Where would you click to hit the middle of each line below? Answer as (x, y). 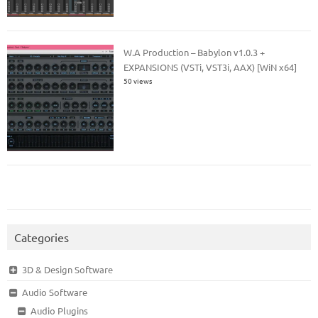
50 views (138, 81)
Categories (42, 237)
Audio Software (54, 292)
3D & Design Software (67, 270)
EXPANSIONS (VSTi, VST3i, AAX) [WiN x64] (210, 67)
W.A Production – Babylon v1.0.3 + (194, 53)
